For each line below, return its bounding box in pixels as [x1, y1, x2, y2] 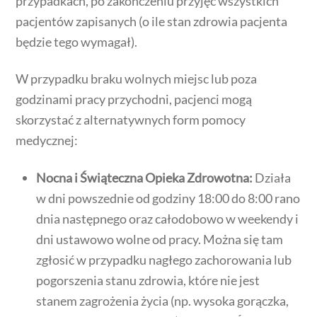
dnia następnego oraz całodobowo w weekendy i [36, 210, 299, 226]
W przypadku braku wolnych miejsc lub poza [16, 71, 258, 87]
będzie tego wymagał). [16, 34, 138, 50]
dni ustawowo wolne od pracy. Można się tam [36, 231, 284, 247]
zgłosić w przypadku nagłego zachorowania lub [36, 251, 292, 267]
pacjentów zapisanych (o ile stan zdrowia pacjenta [16, 13, 288, 30]
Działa [253, 169, 292, 185]
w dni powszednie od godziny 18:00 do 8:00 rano [36, 190, 301, 206]
